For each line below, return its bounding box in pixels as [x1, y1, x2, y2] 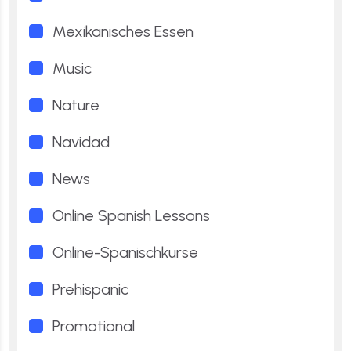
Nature [52, 95, 100, 114]
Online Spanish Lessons [52, 205, 210, 225]
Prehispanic [52, 279, 128, 299]
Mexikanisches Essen [52, 21, 194, 41]
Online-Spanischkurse [52, 242, 198, 262]
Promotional [52, 316, 135, 335]
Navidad [52, 132, 110, 151]
